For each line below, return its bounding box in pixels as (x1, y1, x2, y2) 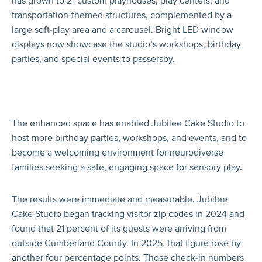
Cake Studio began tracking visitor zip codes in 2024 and (12, 208, 244, 220)
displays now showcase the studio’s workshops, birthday (12, 38, 241, 50)
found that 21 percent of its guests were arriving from (12, 222, 226, 235)
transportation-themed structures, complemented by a (12, 9, 232, 21)
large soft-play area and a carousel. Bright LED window (12, 23, 233, 36)
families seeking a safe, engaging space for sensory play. (12, 161, 242, 173)
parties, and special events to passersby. (12, 53, 175, 65)
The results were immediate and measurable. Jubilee (12, 193, 227, 205)
